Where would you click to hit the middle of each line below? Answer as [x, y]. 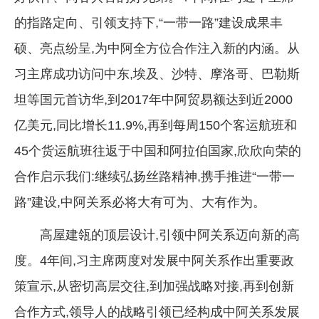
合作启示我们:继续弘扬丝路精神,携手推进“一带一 [155, 176]
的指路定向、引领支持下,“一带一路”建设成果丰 [148, 22]
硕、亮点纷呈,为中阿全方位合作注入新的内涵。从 [157, 48]
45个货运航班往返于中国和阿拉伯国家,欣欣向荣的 [158, 151]
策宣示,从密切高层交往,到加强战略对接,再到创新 [154, 286]
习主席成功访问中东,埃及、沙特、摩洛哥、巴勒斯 [157, 74]
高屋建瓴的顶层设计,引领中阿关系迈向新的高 [170, 235]
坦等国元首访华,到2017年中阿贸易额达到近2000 [153, 99]
